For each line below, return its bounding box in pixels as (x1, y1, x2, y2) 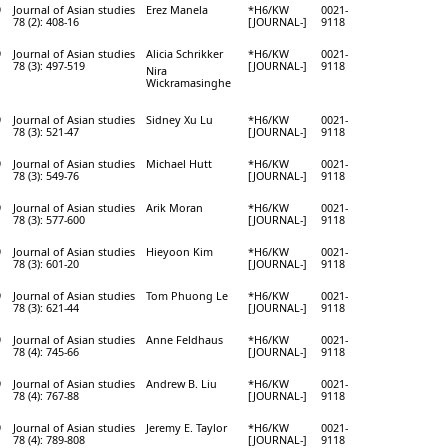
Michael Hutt (146, 155, 212, 171)
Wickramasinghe (146, 74, 231, 90)
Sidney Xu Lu (146, 111, 213, 127)
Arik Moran (146, 199, 203, 215)
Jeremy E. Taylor (146, 419, 227, 435)
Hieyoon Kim (146, 243, 213, 259)
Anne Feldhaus (146, 331, 223, 347)
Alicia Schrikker (146, 45, 223, 61)
